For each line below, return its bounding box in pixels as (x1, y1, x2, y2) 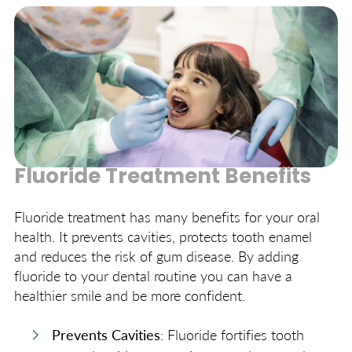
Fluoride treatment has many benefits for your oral (14, 207, 320, 227)
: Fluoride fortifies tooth (160, 324, 304, 345)
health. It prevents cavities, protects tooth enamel (14, 226, 312, 247)
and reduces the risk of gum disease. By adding (14, 246, 299, 266)
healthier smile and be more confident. (14, 285, 245, 306)
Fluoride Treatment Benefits (14, 167, 311, 189)
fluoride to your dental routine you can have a (14, 266, 292, 286)
